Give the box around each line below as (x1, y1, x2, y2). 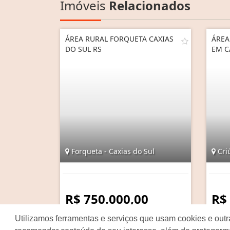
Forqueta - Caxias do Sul (69, 146, 155, 156)
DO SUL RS (65, 44, 102, 54)
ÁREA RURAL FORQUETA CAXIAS (65, 33, 174, 44)
